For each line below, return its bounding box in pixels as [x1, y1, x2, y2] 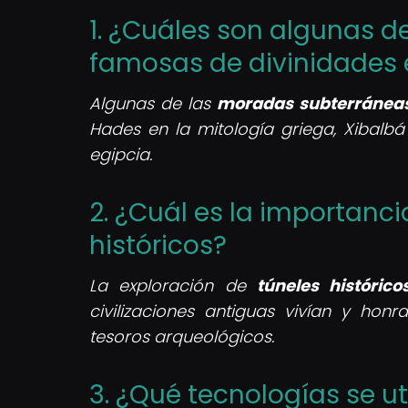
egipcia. [89, 142, 152, 166]
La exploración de [89, 273, 257, 297]
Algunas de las [89, 91, 218, 115]
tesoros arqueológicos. [89, 324, 274, 348]
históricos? [89, 227, 227, 263]
